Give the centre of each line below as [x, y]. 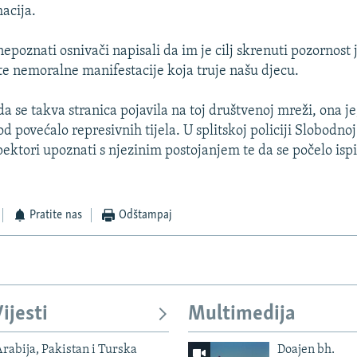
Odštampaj [145, 216]
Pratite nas [56, 216]
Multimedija [242, 315]
